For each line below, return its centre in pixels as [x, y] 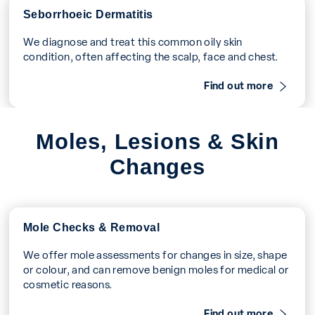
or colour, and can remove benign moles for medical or [156, 269]
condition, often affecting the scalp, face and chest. [151, 56]
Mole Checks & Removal [92, 226]
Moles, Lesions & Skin [157, 140]
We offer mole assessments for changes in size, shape [155, 254]
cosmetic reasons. [68, 283]
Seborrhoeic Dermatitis [88, 13]
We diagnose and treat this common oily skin [133, 41]
